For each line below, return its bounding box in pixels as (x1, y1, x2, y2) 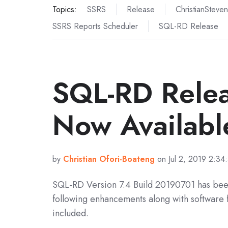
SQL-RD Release (158, 20, 218, 33)
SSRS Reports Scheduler (52, 20, 138, 33)
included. (52, 207, 89, 220)
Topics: (52, 4, 77, 16)
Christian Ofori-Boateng (63, 153, 155, 165)
